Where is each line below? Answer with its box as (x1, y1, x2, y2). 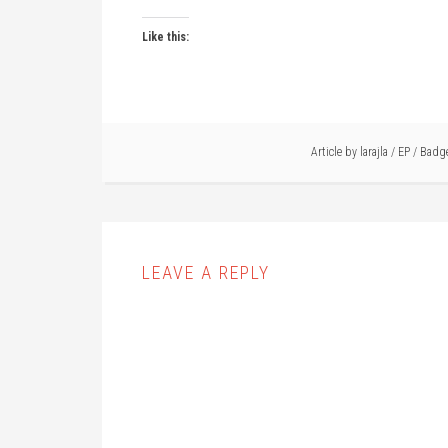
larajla (360, 145, 388, 159)
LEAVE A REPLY (142, 262, 270, 283)
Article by (311, 145, 360, 159)
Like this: (142, 30, 189, 44)
